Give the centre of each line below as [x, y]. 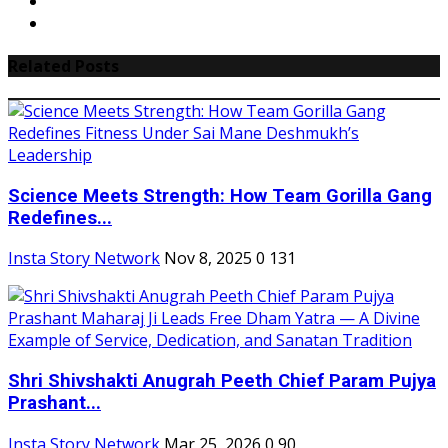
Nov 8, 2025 [208, 258]
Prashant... [54, 403]
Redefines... [60, 217]
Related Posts [63, 65]
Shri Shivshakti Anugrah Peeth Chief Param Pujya [222, 381]
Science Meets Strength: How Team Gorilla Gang [220, 195]
